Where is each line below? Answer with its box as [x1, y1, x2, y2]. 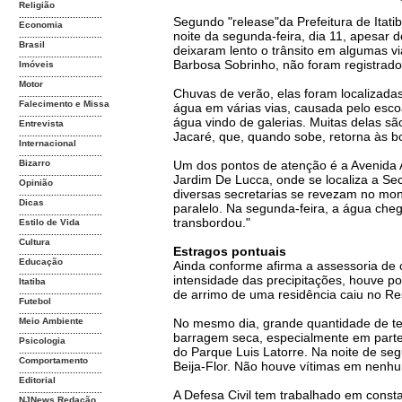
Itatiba [19, 276, 46, 286]
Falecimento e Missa [19, 99, 109, 109]
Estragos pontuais [173, 244, 286, 258]
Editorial [19, 375, 56, 385]
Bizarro [19, 158, 50, 168]
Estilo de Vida [19, 217, 80, 227]
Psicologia [19, 336, 66, 345]
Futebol [19, 296, 51, 306]
